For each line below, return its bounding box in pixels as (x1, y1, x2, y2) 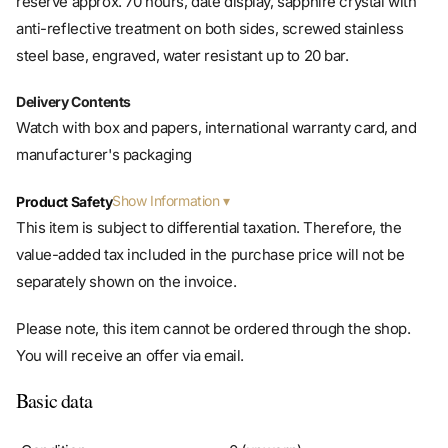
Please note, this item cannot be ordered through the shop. (16, 289, 411, 309)
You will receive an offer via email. (16, 316, 244, 336)
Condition (21, 411, 87, 431)
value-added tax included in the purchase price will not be (16, 215, 405, 235)
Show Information (112, 162, 223, 180)
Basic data (16, 357, 92, 385)
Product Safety (16, 162, 113, 180)
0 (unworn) (229, 411, 302, 431)
